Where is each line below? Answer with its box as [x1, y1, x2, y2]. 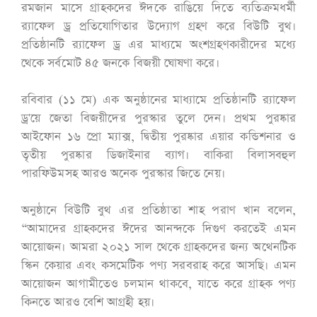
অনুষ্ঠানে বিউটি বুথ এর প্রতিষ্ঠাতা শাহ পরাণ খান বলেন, [21, 202, 296, 219]
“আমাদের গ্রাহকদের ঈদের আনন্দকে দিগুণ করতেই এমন [21, 220, 296, 237]
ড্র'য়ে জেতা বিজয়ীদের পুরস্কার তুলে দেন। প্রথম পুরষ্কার [21, 110, 296, 127]
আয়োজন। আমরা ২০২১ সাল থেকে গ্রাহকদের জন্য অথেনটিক [21, 238, 296, 255]
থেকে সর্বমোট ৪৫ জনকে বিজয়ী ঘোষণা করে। [21, 54, 219, 71]
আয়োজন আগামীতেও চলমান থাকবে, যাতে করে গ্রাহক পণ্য [21, 275, 296, 292]
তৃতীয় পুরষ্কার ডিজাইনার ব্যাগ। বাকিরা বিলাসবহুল [21, 146, 296, 163]
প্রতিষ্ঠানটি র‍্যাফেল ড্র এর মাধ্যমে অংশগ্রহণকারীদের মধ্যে [21, 36, 296, 53]
